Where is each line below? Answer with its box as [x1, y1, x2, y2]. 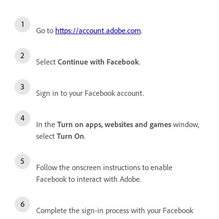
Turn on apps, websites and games [57, 119, 171, 129]
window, [171, 119, 199, 129]
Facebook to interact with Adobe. [36, 174, 141, 184]
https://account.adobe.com [55, 25, 141, 35]
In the [36, 119, 57, 129]
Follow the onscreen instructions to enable [36, 162, 173, 172]
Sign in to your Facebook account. [36, 88, 144, 98]
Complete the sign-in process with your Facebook [36, 205, 193, 215]
